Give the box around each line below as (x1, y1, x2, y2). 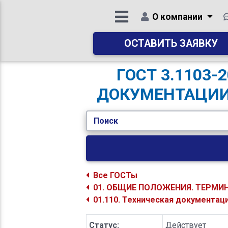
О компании (152, 12, 203, 22)
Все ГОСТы (93, 170, 138, 181)
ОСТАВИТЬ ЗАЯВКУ (124, 38, 218, 49)
